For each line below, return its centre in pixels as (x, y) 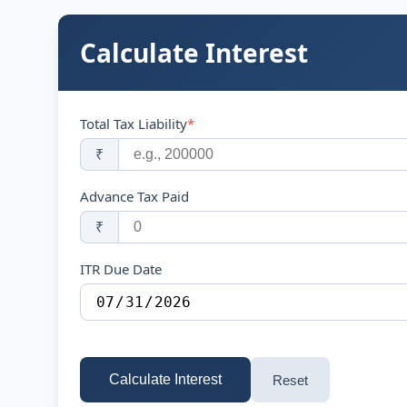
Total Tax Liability (134, 124)
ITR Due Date (121, 269)
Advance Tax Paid (134, 196)
